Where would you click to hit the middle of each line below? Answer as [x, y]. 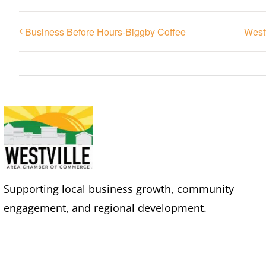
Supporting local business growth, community [119, 189]
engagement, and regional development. [105, 208]
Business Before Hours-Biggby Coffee [105, 32]
